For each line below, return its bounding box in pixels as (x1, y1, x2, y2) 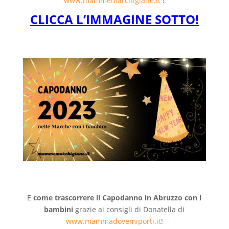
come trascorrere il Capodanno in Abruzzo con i (33, 192, 202, 202)
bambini (44, 204, 74, 214)
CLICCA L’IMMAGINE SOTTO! (30, 11, 199, 28)
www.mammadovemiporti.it (65, 216, 161, 226)
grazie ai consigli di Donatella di (73, 204, 185, 214)
